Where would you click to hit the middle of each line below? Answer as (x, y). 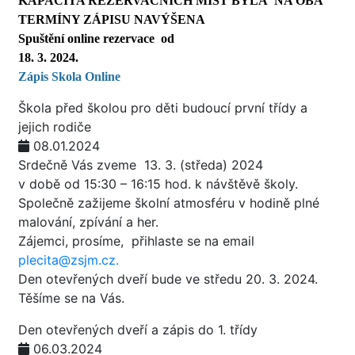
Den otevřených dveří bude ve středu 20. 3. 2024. (168, 279)
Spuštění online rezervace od (96, 38)
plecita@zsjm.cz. (69, 260)
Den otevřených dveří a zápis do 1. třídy (138, 330)
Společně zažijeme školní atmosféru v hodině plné (169, 203)
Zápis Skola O (56, 76)
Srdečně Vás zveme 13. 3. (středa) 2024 (141, 165)
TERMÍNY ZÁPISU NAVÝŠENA (112, 19)
